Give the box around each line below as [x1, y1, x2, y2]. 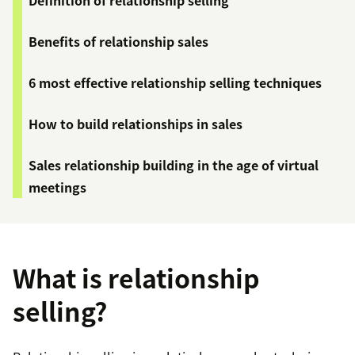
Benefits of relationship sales [29, 32, 208, 52]
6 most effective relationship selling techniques [29, 73, 322, 93]
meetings [29, 177, 86, 197]
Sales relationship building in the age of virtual [29, 155, 319, 175]
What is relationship [13, 259, 260, 297]
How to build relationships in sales [29, 114, 242, 134]
